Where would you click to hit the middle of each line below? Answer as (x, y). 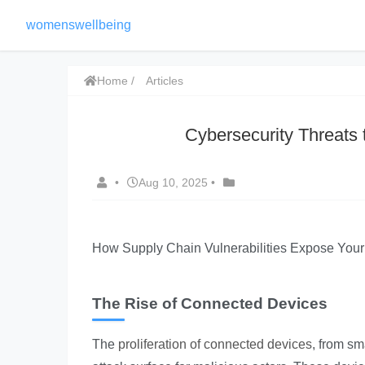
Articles (165, 81)
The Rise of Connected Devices (210, 303)
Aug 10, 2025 (173, 182)
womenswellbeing (79, 25)
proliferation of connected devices (215, 344)
